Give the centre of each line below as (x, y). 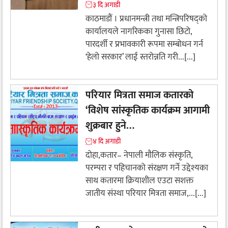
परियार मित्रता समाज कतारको (139, 95)
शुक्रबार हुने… (110, 126)
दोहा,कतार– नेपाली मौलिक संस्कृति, (139, 155)
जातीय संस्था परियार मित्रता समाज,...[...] (146, 194)
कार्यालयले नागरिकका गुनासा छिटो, (139, 31)
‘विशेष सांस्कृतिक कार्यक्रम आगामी (148, 111)
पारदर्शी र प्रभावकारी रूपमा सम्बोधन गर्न (144, 44)
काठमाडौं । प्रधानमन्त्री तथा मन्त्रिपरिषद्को (146, 19)
